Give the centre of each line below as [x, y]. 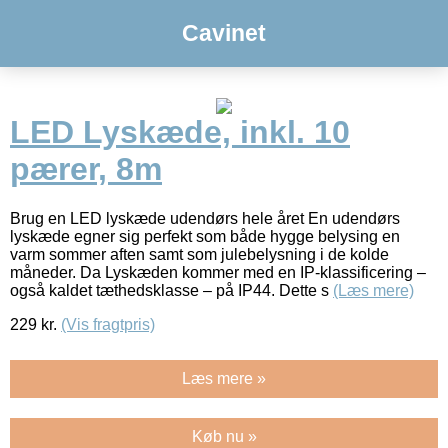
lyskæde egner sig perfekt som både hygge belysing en [205, 236]
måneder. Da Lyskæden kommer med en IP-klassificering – [218, 272]
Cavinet [224, 33]
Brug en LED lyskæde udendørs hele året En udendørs [205, 218]
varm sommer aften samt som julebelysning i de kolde [199, 254]
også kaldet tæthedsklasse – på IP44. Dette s [171, 290]
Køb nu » [224, 436]
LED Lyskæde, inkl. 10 [180, 132]
